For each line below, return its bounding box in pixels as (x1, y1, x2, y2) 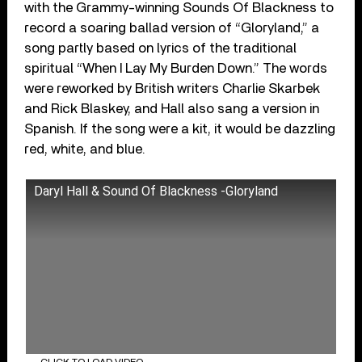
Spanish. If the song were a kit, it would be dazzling (24, 122, 336, 137)
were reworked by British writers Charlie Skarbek (24, 82, 321, 96)
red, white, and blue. (24, 142, 146, 157)
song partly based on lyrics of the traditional (24, 41, 297, 56)
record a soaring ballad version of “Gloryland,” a (24, 21, 320, 36)
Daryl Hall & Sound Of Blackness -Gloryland (34, 183, 279, 200)
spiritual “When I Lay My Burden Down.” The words (24, 61, 328, 76)
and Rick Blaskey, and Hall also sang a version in (24, 102, 320, 116)
